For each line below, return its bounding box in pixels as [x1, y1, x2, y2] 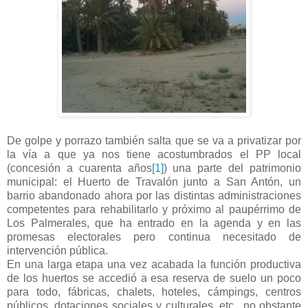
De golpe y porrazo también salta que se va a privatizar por [7, 134, 301, 146]
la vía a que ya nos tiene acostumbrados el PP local [7, 148, 301, 160]
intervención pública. [7, 244, 108, 256]
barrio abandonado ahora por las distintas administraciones [7, 189, 301, 201]
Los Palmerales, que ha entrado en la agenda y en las [7, 217, 301, 229]
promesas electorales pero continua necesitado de [7, 230, 301, 243]
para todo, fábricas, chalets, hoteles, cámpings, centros [7, 285, 301, 298]
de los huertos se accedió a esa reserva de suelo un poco [7, 272, 301, 284]
